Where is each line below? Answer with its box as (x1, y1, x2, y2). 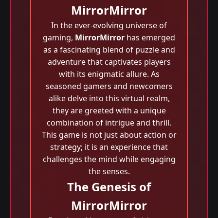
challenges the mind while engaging (42, 154, 176, 164)
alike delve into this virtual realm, (48, 93, 170, 104)
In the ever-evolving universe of (51, 20, 167, 31)
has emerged (125, 32, 175, 43)
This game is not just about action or (41, 129, 177, 140)
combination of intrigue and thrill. (47, 117, 171, 128)
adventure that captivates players (47, 56, 171, 67)
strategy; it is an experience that (50, 142, 168, 152)
